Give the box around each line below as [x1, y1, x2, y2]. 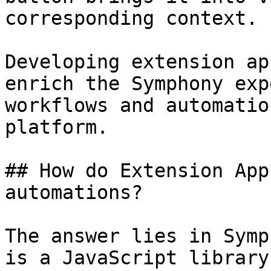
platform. [5, 116, 108, 138]
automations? [5, 181, 143, 203]
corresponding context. [5, 7, 258, 29]
